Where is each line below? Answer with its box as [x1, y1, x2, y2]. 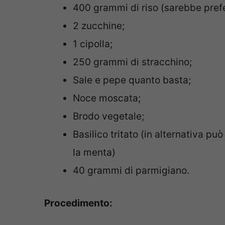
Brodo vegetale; [73, 110, 144, 123]
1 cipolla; [73, 38, 113, 50]
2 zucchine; [73, 20, 125, 32]
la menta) [73, 147, 116, 159]
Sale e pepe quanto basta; [73, 74, 191, 86]
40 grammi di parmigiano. [73, 165, 189, 177]
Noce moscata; [73, 92, 141, 104]
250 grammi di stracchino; [73, 56, 192, 68]
